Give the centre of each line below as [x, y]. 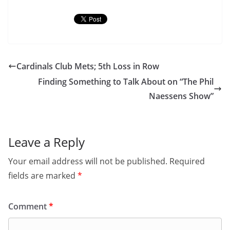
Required [187, 161]
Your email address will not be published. [88, 161]
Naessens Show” [181, 96]
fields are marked [43, 175]
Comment [28, 206]
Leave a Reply [46, 142]
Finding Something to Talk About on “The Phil [126, 81]
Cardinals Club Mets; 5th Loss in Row [88, 66]
